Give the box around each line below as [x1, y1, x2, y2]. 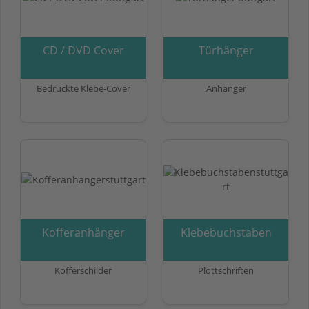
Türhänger [198, 42, 254, 58]
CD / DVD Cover [42, 42, 124, 58]
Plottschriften [198, 263, 254, 277]
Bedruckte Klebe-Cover [36, 81, 130, 94]
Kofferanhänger [41, 224, 125, 240]
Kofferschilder [54, 263, 112, 277]
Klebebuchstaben [180, 224, 272, 240]
